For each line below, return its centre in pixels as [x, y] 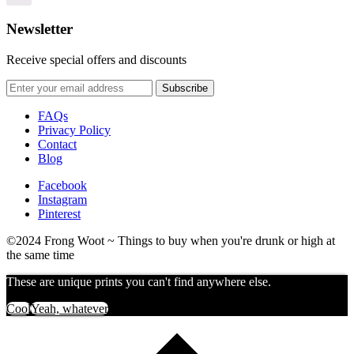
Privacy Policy [74, 130]
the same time [40, 254]
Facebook [62, 185]
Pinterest [59, 213]
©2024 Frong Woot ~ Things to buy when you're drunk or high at [171, 240]
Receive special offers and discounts [96, 59]
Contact [57, 144]
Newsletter [40, 29]
